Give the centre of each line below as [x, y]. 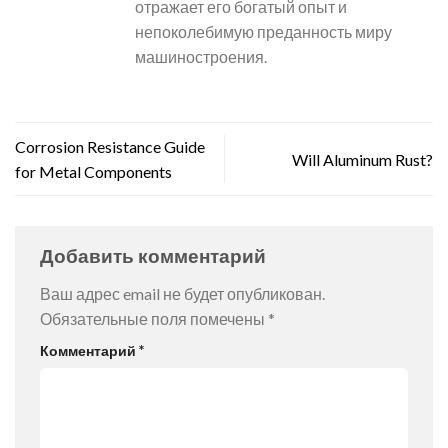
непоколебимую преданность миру [263, 32]
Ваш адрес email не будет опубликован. [182, 293]
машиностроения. [201, 57]
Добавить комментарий [155, 256]
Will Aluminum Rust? [362, 159]
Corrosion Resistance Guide [110, 147]
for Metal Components [93, 172]
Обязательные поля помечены [154, 318]
